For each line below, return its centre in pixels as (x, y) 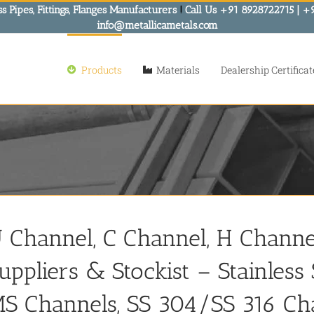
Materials (178, 69)
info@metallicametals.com (157, 25)
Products (101, 69)
